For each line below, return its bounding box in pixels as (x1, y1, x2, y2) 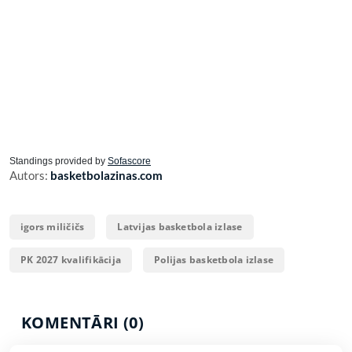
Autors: (9, 168, 50, 183)
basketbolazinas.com (50, 168, 163, 183)
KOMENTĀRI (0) (21, 312, 145, 334)
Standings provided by (9, 156, 108, 167)
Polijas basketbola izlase (154, 253, 274, 267)
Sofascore (108, 156, 151, 167)
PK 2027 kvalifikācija (20, 253, 122, 267)
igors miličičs (20, 220, 85, 234)
